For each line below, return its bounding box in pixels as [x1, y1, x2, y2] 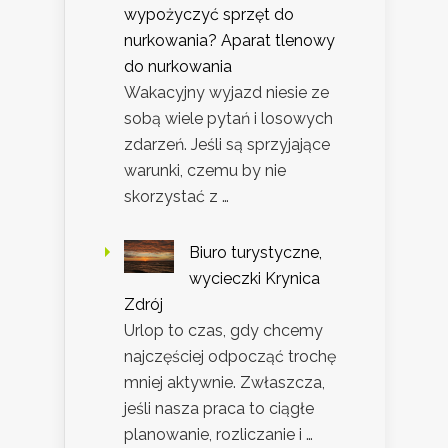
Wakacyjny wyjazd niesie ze [124, 83, 329, 103]
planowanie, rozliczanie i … [124, 425, 313, 445]
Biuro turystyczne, [189, 243, 322, 263]
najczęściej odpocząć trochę [124, 347, 336, 367]
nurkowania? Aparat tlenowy [124, 31, 335, 51]
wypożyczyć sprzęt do [124, 5, 294, 25]
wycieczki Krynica [189, 269, 320, 289]
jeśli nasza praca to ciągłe [124, 399, 314, 419]
